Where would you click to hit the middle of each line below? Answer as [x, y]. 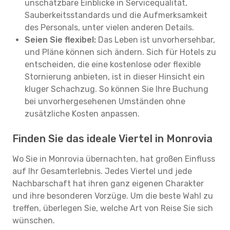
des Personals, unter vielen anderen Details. [109, 27]
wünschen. [34, 221]
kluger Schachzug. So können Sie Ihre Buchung [117, 89]
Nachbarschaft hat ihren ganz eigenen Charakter [108, 184]
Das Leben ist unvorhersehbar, [156, 40]
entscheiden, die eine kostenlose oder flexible [113, 64]
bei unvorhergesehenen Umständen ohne [105, 101]
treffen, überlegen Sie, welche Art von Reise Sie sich [113, 208]
